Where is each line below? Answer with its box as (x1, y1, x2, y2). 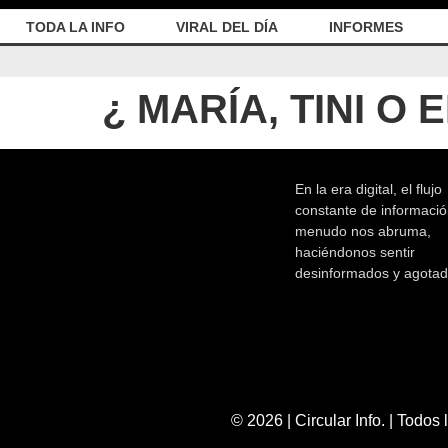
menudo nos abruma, (295, 223, 431, 240)
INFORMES (329, 18, 404, 35)
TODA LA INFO (25, 18, 125, 35)
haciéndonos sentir (295, 244, 415, 261)
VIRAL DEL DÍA (175, 18, 278, 35)
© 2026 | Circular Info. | (231, 412, 397, 430)
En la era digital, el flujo (295, 181, 442, 198)
